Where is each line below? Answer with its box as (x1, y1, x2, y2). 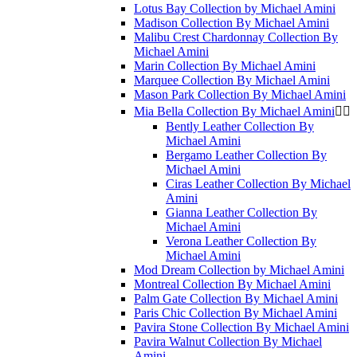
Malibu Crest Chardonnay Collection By (134, 30, 338, 44)
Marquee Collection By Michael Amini (134, 73, 330, 87)
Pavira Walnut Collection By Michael (134, 335, 322, 348)
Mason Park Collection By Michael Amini (134, 88, 346, 101)
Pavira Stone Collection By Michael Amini (134, 320, 349, 334)
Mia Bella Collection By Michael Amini (134, 104, 335, 118)
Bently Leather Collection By (166, 120, 314, 133)
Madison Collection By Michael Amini (134, 16, 329, 29)
